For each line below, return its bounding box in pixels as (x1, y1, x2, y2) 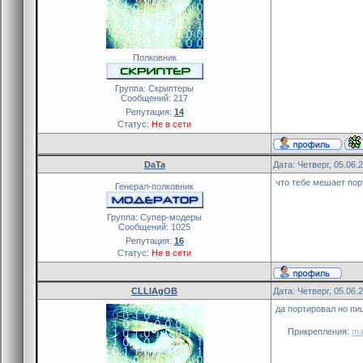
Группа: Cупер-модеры (107, 211, 202, 222)
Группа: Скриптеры (115, 83, 194, 93)
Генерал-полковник (115, 181, 194, 191)
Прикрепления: (288, 326, 352, 336)
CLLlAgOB (131, 285, 177, 296)
